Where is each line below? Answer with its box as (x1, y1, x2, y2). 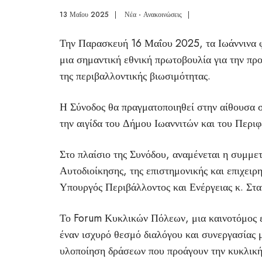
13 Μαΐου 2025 (60, 9, 109, 20)
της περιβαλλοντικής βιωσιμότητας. (60, 68, 211, 84)
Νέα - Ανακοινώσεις (125, 9, 182, 20)
